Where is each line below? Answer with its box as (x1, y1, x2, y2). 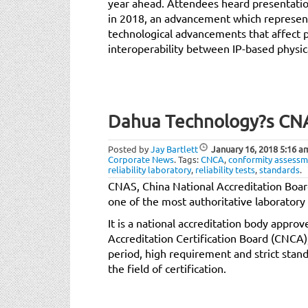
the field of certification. (108, 261, 226, 275)
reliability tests (195, 163, 255, 175)
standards (259, 163, 300, 175)
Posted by (108, 142, 151, 155)
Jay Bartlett (151, 142, 198, 155)
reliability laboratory (108, 163, 191, 175)
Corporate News (108, 153, 174, 165)
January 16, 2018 (211, 142, 278, 155)
